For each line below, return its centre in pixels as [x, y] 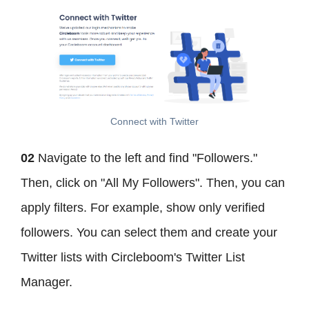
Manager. [47, 282]
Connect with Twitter [154, 122]
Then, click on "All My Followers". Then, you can [153, 183]
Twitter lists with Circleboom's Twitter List [133, 258]
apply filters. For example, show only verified [143, 208]
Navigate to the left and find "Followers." [148, 158]
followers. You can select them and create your [149, 233]
